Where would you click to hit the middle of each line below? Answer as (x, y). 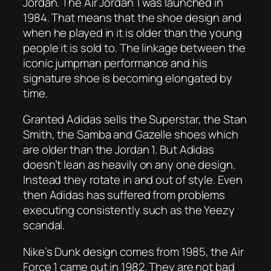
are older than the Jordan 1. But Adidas (119, 150)
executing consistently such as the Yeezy (129, 210)
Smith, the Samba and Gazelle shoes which (131, 135)
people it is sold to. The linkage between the (134, 47)
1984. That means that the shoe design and (132, 17)
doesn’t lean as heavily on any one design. (129, 165)
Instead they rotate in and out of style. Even (133, 180)
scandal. (44, 225)
